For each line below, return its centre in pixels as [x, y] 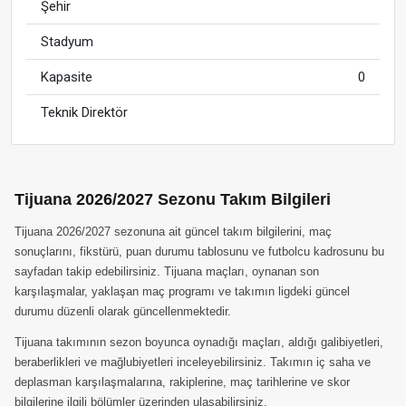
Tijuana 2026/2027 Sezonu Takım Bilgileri [173, 199]
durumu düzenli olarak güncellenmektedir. [123, 311]
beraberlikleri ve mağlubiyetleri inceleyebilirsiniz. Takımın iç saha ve [193, 362]
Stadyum [67, 42]
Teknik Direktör [84, 112]
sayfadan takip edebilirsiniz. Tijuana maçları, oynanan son [167, 271]
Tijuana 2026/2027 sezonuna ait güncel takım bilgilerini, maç [173, 232]
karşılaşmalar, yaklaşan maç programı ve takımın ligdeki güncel [182, 291]
